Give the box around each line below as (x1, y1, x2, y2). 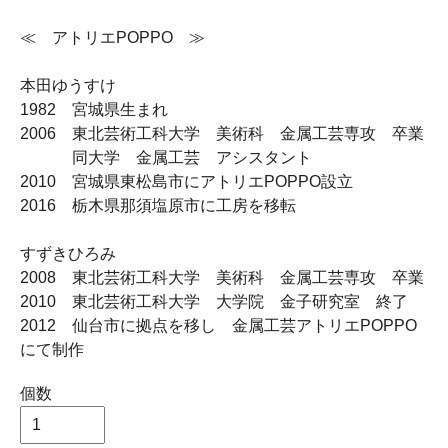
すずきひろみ (20, 245, 116, 262)
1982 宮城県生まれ (20, 101, 168, 118)
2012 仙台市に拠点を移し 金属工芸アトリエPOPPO (20, 317, 417, 334)
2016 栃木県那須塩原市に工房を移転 (20, 197, 296, 214)
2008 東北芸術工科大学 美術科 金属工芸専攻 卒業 (20, 269, 424, 286)
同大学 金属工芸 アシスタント (20, 149, 312, 166)
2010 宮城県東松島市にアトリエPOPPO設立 (20, 173, 353, 190)
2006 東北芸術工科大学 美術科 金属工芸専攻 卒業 (20, 125, 424, 142)
